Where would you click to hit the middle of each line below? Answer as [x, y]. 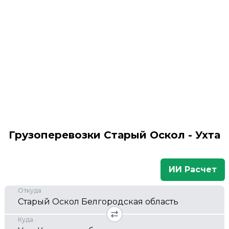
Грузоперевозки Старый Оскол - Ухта [114, 135]
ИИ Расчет [193, 169]
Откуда [30, 190]
